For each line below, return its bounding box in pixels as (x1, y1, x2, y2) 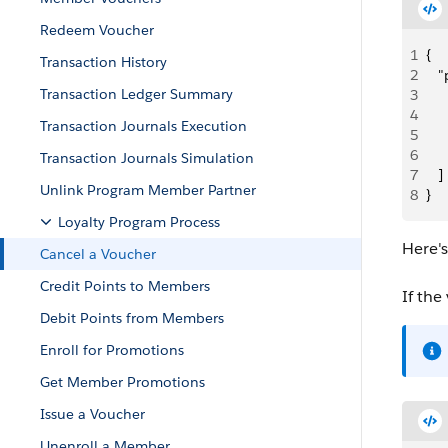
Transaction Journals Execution (40, 117, 247, 135)
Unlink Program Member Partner (40, 181, 256, 199)
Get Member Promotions (40, 373, 205, 391)
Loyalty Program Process (58, 213, 220, 231)
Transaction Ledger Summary (40, 85, 233, 103)
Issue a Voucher (40, 405, 145, 423)
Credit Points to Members (40, 277, 210, 295)
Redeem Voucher (40, 21, 154, 39)
